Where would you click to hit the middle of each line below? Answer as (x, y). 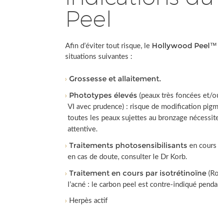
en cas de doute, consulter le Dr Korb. (128, 157)
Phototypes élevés (103, 95)
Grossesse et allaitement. (115, 79)
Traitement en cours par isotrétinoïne (138, 173)
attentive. (83, 129)
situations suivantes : (99, 57)
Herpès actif (89, 201)
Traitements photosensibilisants (128, 145)
